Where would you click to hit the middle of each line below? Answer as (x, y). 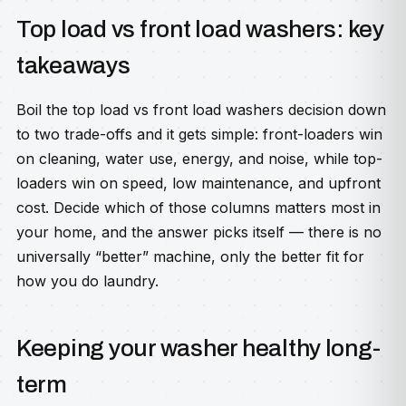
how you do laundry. (87, 281)
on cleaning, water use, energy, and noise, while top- (199, 159)
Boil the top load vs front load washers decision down (201, 110)
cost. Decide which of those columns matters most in (198, 208)
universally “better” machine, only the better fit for (190, 256)
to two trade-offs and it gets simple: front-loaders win (199, 134)
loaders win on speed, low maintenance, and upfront (198, 183)
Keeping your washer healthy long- (198, 348)
